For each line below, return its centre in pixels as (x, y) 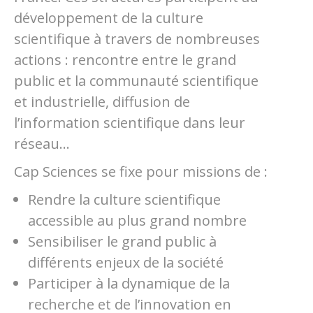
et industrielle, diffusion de (102, 102)
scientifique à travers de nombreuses (137, 39)
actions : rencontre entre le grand (125, 60)
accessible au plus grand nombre (137, 220)
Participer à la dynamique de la (129, 283)
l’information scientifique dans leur (130, 123)
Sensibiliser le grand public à (122, 241)
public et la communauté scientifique (136, 81)
